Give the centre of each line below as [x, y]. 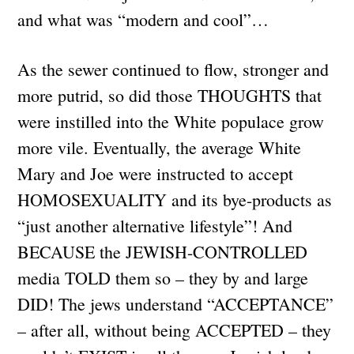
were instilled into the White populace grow [171, 121]
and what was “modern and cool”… [143, 19]
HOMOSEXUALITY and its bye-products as [175, 199]
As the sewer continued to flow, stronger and [173, 69]
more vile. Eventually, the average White [160, 147]
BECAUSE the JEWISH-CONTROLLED [163, 251]
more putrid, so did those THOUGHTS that [170, 95]
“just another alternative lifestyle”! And [155, 225]
